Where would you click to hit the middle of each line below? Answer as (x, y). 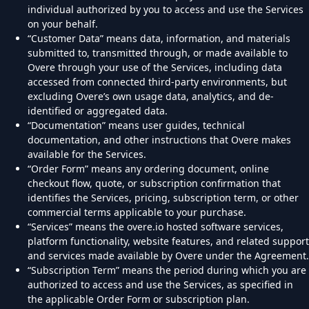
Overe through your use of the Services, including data (155, 67)
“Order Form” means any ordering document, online (148, 169)
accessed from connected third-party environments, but (157, 82)
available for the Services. (87, 154)
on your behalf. (63, 24)
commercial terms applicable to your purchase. (137, 212)
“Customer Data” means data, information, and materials (159, 38)
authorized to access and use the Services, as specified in (160, 285)
